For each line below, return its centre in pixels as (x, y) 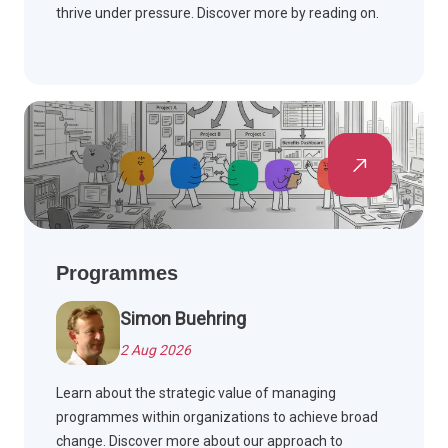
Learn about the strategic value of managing (196, 393)
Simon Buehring (183, 319)
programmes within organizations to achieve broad (217, 417)
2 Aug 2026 (155, 350)
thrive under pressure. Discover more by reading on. (217, 13)
